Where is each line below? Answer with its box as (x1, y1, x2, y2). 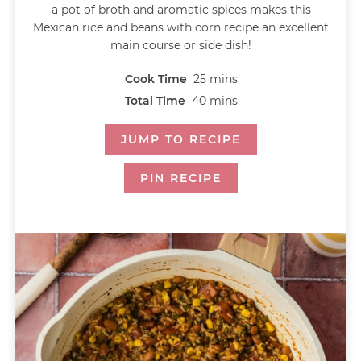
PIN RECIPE (140, 171, 222, 186)
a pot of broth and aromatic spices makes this (51, 2, 311, 18)
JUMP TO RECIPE (121, 132, 241, 147)
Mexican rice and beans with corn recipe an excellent (33, 20, 329, 35)
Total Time (124, 93, 189, 109)
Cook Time (124, 72, 190, 87)
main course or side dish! (110, 38, 251, 53)
